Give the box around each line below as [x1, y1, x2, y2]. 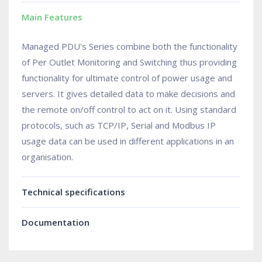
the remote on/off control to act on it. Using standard [22, 104, 236, 116]
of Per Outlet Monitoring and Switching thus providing [22, 56, 237, 68]
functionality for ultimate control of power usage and [22, 72, 232, 84]
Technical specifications [22, 186, 125, 198]
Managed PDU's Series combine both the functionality [22, 40, 237, 53]
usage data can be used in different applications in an [22, 135, 234, 147]
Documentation [22, 216, 89, 229]
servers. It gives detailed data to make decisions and [22, 88, 235, 100]
